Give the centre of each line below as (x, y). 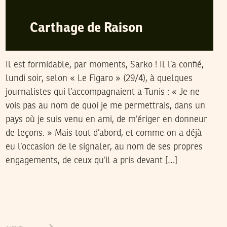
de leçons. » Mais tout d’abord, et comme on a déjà (103, 133)
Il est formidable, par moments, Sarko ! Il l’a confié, (104, 65)
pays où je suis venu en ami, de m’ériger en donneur (106, 120)
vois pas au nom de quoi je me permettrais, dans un (105, 106)
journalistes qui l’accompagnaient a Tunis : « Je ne (102, 92)
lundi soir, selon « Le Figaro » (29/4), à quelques (99, 79)
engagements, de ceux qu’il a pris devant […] (91, 161)
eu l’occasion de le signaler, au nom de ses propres (104, 147)
